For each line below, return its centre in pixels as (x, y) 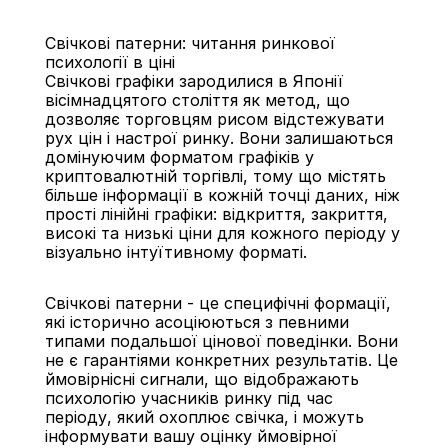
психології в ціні (109, 62)
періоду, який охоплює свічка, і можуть (204, 417)
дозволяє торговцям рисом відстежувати (214, 119)
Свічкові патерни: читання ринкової (189, 43)
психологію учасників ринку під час (188, 398)
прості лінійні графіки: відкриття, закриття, (216, 214)
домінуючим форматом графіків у (179, 157)
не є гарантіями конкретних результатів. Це (221, 360)
